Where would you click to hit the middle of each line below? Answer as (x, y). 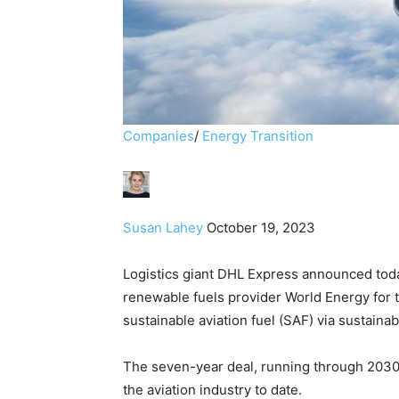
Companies (159, 135)
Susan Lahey (163, 227)
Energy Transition (258, 135)
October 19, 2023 (261, 227)
